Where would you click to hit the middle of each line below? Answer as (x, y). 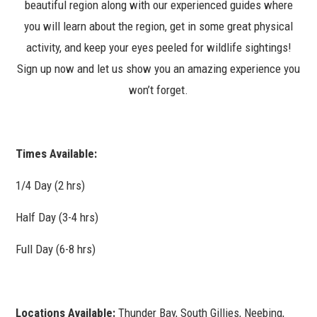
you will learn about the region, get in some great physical (158, 26)
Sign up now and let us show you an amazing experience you (158, 68)
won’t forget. (158, 90)
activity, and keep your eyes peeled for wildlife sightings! (158, 47)
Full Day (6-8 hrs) (56, 249)
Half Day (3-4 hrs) (57, 217)
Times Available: (57, 153)
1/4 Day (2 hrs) (51, 185)
